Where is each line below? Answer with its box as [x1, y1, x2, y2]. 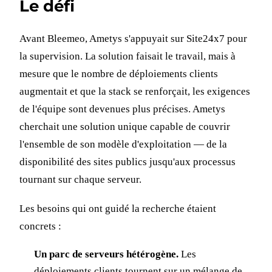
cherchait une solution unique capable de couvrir [19, 121, 230, 133]
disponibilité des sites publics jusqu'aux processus [19, 156, 236, 168]
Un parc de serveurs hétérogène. [34, 248, 178, 260]
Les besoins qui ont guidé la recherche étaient [19, 202, 216, 214]
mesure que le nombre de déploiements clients [19, 68, 218, 80]
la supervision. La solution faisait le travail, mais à [19, 50, 236, 63]
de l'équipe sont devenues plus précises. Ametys [19, 103, 225, 115]
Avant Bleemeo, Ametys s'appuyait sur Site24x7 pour [19, 33, 247, 45]
